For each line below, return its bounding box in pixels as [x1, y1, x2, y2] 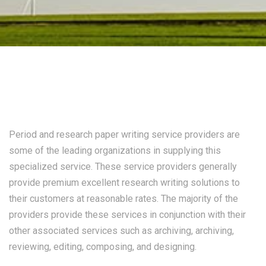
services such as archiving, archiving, [79, 225, 234, 236]
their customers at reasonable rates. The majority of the [9, 193, 238, 204]
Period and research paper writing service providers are [9, 129, 240, 140]
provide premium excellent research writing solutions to [9, 177, 240, 188]
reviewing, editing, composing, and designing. [9, 241, 197, 252]
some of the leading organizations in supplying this [9, 145, 221, 156]
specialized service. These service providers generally [9, 161, 237, 172]
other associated [9, 225, 79, 236]
